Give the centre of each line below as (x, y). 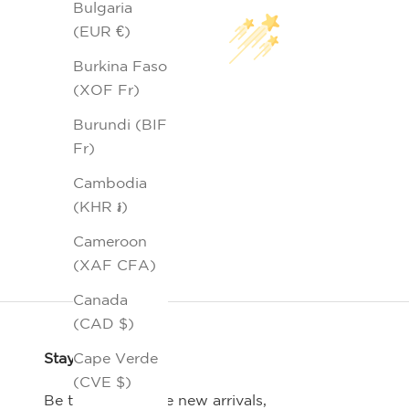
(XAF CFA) (115, 265)
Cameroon (110, 241)
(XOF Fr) (106, 90)
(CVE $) (102, 382)
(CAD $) (104, 324)
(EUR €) (102, 31)
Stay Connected (101, 358)
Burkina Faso (120, 66)
